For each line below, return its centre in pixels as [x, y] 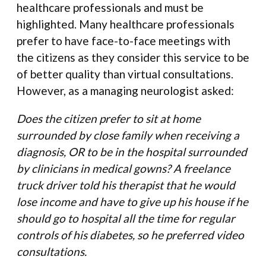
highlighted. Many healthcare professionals [126, 24]
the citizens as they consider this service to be [133, 58]
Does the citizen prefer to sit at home [109, 119]
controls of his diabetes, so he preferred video [130, 235]
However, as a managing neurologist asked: [125, 91]
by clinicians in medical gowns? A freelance [123, 169]
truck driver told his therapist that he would [126, 185]
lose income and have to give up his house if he [132, 202]
